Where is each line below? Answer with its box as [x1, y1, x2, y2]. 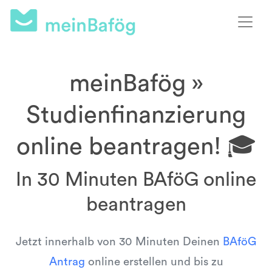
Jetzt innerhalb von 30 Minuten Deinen [16, 236, 223, 248]
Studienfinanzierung [26, 103, 246, 127]
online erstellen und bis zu [84, 256, 223, 268]
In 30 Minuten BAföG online [16, 170, 256, 189]
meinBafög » [69, 72, 203, 96]
